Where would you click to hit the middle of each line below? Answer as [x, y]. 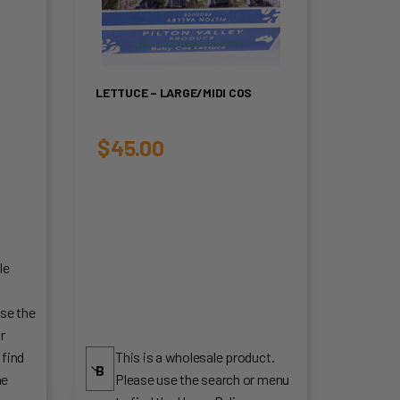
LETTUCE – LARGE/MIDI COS [174, 92]
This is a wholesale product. [195, 356]
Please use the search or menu [203, 379]
